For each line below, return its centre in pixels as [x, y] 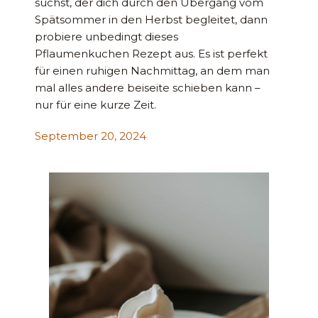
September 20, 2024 [91, 136]
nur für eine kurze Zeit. [96, 105]
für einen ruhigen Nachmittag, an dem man [153, 71]
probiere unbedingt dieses [107, 37]
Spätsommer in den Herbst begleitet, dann [152, 20]
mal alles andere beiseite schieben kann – [148, 88]
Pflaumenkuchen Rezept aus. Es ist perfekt [152, 54]
